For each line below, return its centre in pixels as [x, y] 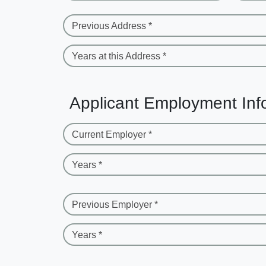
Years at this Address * [119, 56]
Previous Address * [112, 26]
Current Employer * [112, 135]
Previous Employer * [115, 205]
